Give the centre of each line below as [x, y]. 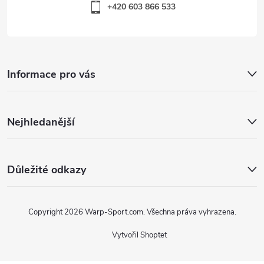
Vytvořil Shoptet [139, 235]
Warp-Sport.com [114, 212]
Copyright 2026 [56, 212]
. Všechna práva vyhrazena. [189, 212]
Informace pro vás [51, 75]
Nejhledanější [41, 122]
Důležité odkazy [47, 170]
